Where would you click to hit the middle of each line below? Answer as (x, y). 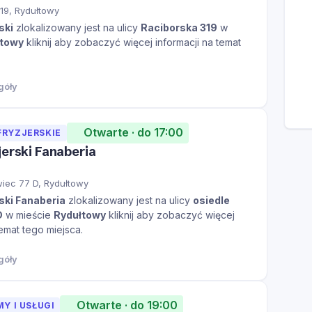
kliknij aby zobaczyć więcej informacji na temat (132, 42)
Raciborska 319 (179, 27)
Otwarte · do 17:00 (133, 133)
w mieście (28, 214)
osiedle (211, 200)
